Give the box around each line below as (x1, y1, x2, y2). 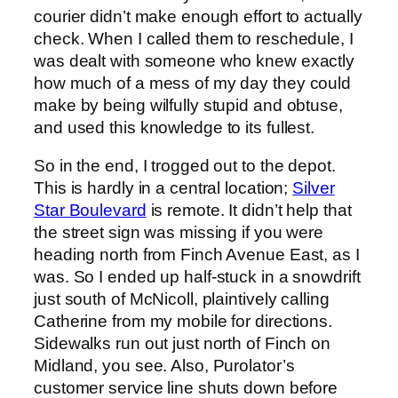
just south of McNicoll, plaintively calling (34, 290, 330, 309)
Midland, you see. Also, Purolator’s (34, 356, 295, 376)
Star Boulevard (34, 201, 147, 220)
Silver (292, 179, 335, 198)
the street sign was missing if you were (34, 223, 324, 243)
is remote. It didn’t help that (146, 201, 352, 220)
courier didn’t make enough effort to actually (34, 6, 362, 26)
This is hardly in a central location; (34, 179, 293, 198)
